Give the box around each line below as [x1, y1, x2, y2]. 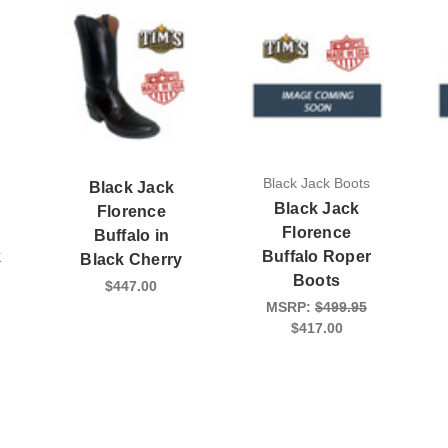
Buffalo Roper [261, 248, 372, 266]
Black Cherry [80, 251, 183, 269]
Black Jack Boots [263, 175, 371, 192]
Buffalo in [93, 227, 170, 245]
